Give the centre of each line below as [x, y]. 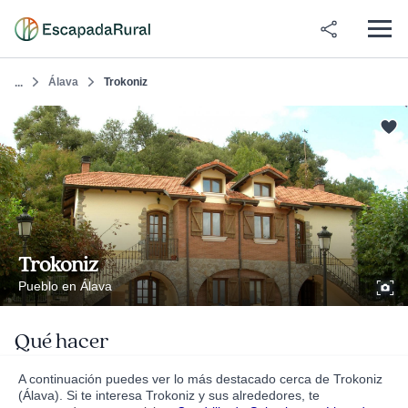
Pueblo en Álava [65, 286]
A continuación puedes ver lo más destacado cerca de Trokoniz [200, 379]
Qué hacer [61, 342]
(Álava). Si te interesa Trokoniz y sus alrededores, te [169, 395]
